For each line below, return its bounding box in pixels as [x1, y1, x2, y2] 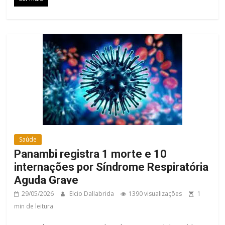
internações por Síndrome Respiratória [14, 161, 209, 174]
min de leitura [14, 202, 54, 211]
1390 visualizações [129, 189, 182, 198]
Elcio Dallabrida [69, 189, 116, 198]
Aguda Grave [14, 174, 79, 187]
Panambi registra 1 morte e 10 [14, 148, 167, 161]
